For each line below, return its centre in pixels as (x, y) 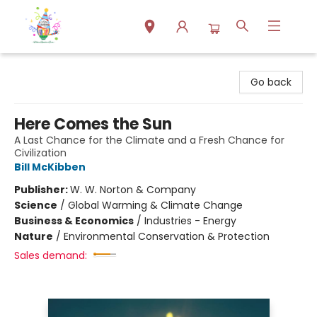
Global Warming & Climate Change (155, 205)
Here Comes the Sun (93, 124)
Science (36, 205)
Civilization (40, 153)
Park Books (36, 67)
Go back (271, 82)
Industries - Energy (190, 221)
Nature (34, 236)
